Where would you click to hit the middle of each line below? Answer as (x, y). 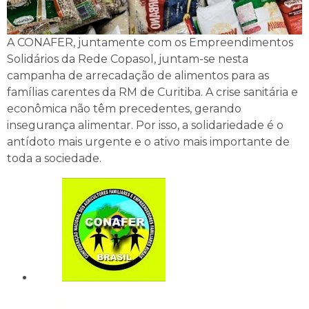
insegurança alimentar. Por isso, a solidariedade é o (145, 126)
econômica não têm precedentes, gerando (124, 109)
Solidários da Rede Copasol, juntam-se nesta (128, 59)
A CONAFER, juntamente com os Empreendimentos (150, 43)
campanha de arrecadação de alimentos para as (138, 76)
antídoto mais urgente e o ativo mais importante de (148, 142)
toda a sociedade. (54, 159)
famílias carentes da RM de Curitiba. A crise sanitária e (152, 92)
